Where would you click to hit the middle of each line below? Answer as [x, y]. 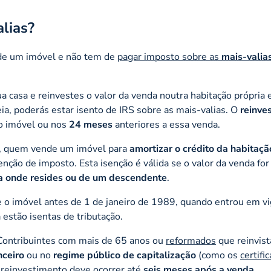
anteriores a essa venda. [166, 125]
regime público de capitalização [125, 255]
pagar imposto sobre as [169, 57]
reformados [191, 241]
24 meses [91, 125]
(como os [218, 255]
